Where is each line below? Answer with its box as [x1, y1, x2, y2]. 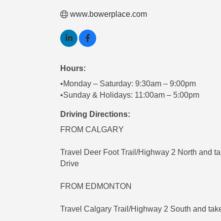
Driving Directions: [60, 110, 130, 118]
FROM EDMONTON [60, 182, 132, 190]
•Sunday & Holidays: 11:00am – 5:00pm [60, 91, 199, 99]
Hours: [60, 64, 86, 73]
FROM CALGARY [60, 125, 124, 134]
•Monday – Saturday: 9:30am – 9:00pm [60, 79, 196, 88]
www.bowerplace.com [70, 10, 147, 18]
